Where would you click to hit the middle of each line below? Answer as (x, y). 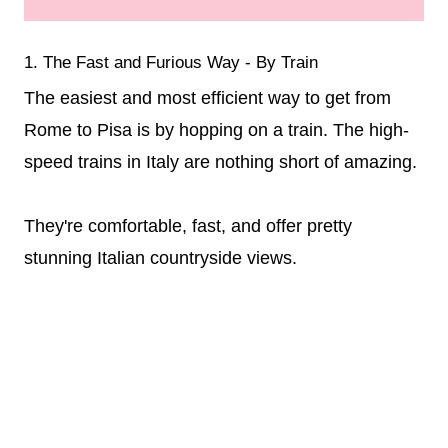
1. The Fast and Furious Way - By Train (171, 62)
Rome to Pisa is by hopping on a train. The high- (216, 129)
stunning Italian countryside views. (160, 257)
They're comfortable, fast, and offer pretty (188, 225)
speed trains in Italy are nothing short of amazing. (223, 161)
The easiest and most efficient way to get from (207, 97)
